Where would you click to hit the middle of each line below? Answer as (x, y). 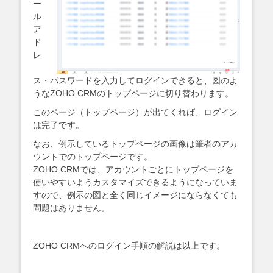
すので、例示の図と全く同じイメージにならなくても (135, 195)
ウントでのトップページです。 (93, 157)
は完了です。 (58, 125)
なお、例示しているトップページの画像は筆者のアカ (135, 144)
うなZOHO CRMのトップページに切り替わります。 (133, 94)
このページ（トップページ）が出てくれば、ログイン (135, 112)
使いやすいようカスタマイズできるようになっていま (135, 183)
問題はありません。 (71, 208)
